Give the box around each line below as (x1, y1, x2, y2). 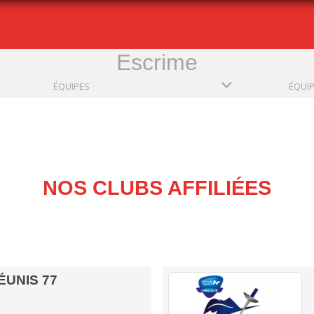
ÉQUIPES (53, 79, 90, 93)
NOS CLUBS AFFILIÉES (43, 176, 271, 199)
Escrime (116, 49, 198, 75)
